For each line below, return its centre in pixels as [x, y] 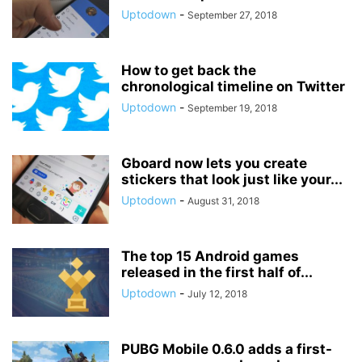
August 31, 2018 [223, 201]
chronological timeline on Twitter [233, 86]
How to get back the [189, 70]
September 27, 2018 [232, 15]
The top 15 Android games [210, 256]
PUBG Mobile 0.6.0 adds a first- [227, 349]
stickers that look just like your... [232, 179]
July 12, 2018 [217, 294]
